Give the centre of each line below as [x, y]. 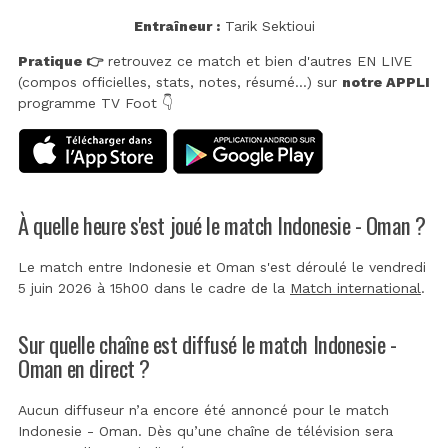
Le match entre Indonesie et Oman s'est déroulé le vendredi [222, 266]
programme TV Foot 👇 [95, 102]
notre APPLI [386, 81]
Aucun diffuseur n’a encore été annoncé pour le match [203, 410]
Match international [355, 287]
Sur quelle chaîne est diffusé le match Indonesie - [207, 344]
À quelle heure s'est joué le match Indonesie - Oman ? [222, 224]
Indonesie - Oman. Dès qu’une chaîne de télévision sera [205, 431]
